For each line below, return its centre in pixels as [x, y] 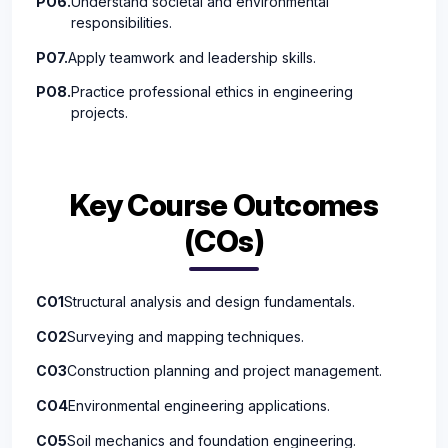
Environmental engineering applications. [199, 406]
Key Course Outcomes [224, 205]
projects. [99, 113]
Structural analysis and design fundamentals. [209, 302]
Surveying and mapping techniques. [185, 336]
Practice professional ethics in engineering [212, 92]
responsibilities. [121, 23]
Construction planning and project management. [224, 371]
